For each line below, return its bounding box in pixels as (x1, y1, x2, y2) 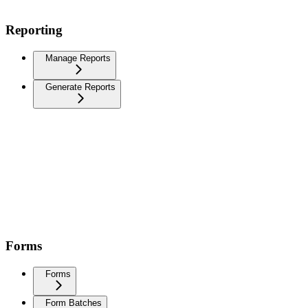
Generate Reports (45, 82, 115, 93)
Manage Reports (45, 53, 111, 64)
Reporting (5, 23, 63, 38)
